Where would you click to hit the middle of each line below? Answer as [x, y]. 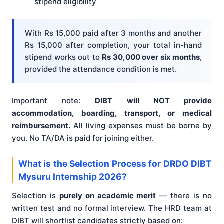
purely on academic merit [108, 196]
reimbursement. [41, 126]
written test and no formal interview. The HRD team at [112, 208]
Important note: [54, 101]
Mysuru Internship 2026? [73, 177]
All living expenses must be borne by [141, 126]
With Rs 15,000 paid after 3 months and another [113, 33]
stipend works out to [63, 57]
